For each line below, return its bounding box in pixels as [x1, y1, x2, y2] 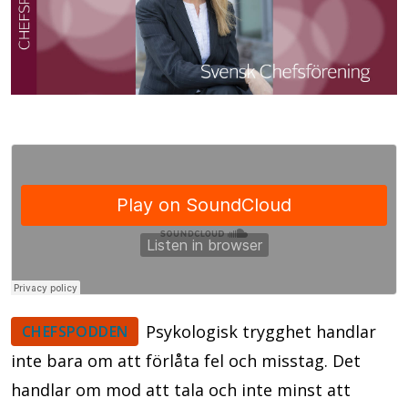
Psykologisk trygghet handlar [146, 321, 377, 343]
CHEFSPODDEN [22, 321, 128, 342]
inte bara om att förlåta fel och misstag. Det [11, 350, 361, 372]
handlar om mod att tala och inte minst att [11, 379, 351, 402]
